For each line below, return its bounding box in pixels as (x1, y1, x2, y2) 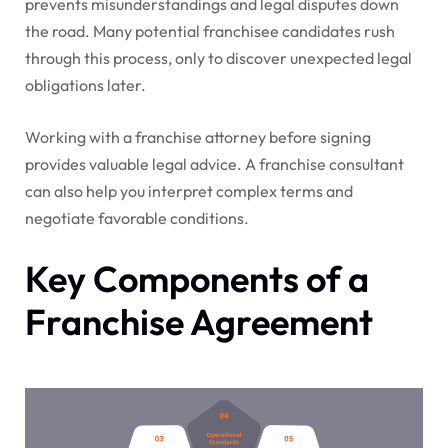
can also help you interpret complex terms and (25, 180, 353, 201)
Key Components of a (25, 255, 369, 301)
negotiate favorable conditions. (25, 207, 249, 228)
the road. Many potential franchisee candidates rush (25, 20, 395, 41)
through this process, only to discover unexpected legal (25, 47, 412, 68)
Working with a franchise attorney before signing (25, 126, 371, 147)
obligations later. (25, 74, 146, 95)
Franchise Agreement (25, 298, 373, 344)
